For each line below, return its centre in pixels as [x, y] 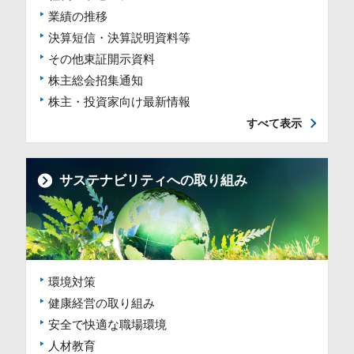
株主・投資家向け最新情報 [120, 102]
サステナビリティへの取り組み [153, 180]
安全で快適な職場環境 [108, 325]
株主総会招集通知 [96, 80]
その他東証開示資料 [102, 59]
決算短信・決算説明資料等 [120, 38]
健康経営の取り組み [102, 304]
